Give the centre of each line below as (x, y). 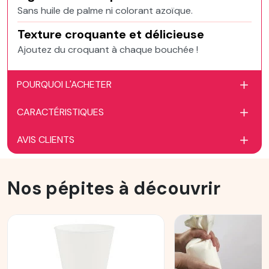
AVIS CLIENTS (46, 140)
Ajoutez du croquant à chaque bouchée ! (108, 50)
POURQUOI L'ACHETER (64, 84)
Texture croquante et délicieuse (111, 34)
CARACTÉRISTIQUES (60, 112)
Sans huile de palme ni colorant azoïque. (105, 11)
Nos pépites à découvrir (114, 188)
